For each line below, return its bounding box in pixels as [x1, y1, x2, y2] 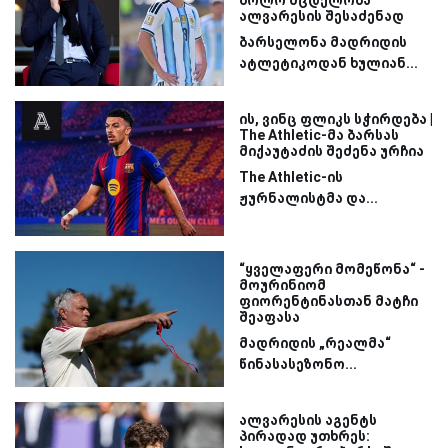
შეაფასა [239, 309, 300, 326]
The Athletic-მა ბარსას [239, 126, 399, 143]
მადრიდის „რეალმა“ [239, 335, 391, 352]
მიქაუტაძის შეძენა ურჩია [239, 142, 424, 159]
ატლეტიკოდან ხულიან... [239, 55, 418, 72]
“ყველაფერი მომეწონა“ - [239, 261, 425, 278]
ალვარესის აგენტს [239, 411, 377, 428]
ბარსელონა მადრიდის [239, 34, 407, 51]
